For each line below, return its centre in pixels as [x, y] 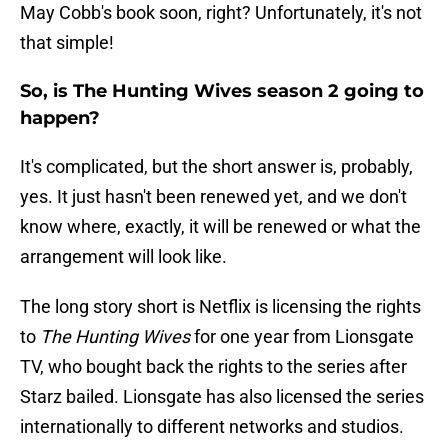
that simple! [67, 43]
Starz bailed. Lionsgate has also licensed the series [222, 397]
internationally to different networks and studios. [212, 427]
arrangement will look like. [123, 257]
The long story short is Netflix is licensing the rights [220, 307]
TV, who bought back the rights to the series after [213, 367]
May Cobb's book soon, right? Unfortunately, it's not [221, 13]
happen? [60, 118]
